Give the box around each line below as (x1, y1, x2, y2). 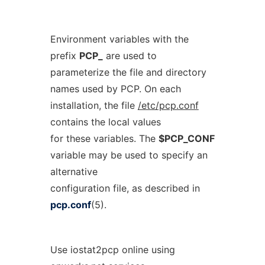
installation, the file (50, 99, 138, 111)
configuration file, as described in (50, 182, 200, 194)
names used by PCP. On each (50, 83, 181, 95)
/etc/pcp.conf (137, 99, 199, 111)
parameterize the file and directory (50, 66, 206, 78)
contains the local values (50, 116, 161, 128)
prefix (50, 50, 79, 62)
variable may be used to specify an (50, 149, 208, 161)
